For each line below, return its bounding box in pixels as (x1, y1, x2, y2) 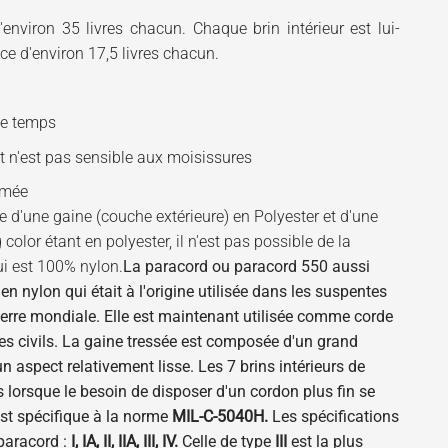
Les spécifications (272, 407, 399, 427)
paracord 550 (230, 257, 332, 277)
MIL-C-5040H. (172, 407, 272, 427)
